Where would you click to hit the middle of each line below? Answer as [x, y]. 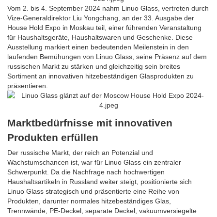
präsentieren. [28, 86]
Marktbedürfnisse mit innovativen [90, 123]
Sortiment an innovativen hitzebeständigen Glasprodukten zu [101, 76]
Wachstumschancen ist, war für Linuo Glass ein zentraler [94, 163]
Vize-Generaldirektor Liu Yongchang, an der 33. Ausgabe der [101, 18]
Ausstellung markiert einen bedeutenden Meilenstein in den [98, 47]
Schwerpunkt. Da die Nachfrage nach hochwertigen [86, 172]
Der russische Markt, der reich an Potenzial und [80, 153]
